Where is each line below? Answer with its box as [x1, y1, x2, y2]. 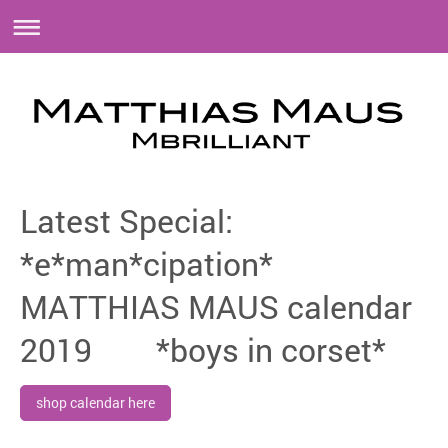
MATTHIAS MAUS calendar [20, 285, 412, 329]
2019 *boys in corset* [20, 328, 386, 372]
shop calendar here [36, 393, 155, 413]
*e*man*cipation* [20, 242, 273, 286]
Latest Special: [20, 199, 233, 243]
